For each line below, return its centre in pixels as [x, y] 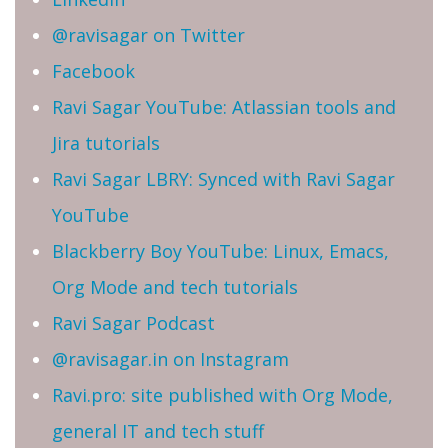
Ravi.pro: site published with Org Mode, [222, 394]
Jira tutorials [106, 142]
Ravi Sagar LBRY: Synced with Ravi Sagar [223, 178]
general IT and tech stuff [158, 430]
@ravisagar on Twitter [148, 34]
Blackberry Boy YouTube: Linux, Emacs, [220, 250]
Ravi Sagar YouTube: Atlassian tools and [224, 106]
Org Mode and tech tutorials [175, 286]
